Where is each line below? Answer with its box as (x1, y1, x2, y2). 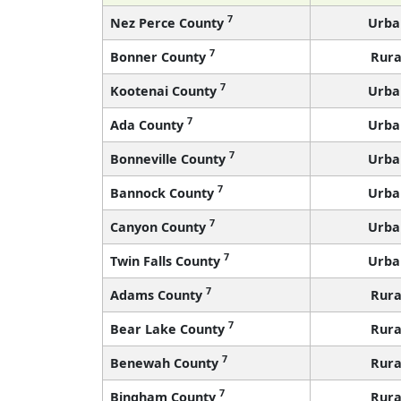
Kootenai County (110, 81, 220, 99)
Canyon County (110, 218, 209, 235)
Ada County (110, 115, 187, 133)
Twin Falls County (110, 252, 224, 269)
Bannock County (110, 183, 218, 201)
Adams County (110, 286, 206, 303)
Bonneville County (110, 149, 229, 167)
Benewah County (110, 354, 222, 371)
